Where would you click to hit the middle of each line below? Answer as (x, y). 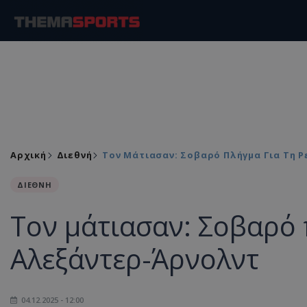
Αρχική (28, 155)
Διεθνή (74, 155)
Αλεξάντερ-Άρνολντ (135, 259)
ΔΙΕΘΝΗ (35, 185)
